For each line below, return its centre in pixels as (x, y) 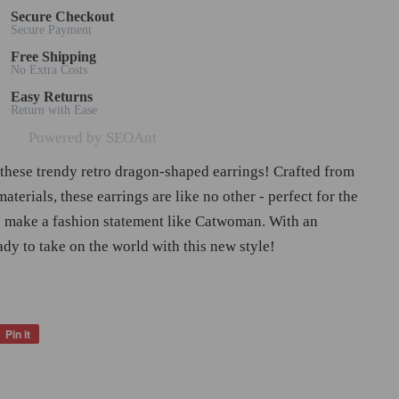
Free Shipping (53, 57)
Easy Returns (51, 97)
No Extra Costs (49, 70)
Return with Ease (53, 110)
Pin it (18, 334)
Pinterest (61, 373)
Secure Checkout (62, 17)
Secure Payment (51, 30)
